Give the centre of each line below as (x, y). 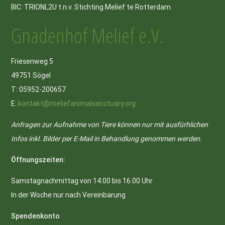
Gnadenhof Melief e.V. (88, 35)
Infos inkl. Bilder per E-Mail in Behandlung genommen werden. (107, 139)
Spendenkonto (36, 216)
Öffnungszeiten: (38, 160)
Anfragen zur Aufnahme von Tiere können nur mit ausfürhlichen (110, 125)
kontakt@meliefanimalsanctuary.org (77, 104)
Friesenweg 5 (32, 62)
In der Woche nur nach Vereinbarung (69, 195)
